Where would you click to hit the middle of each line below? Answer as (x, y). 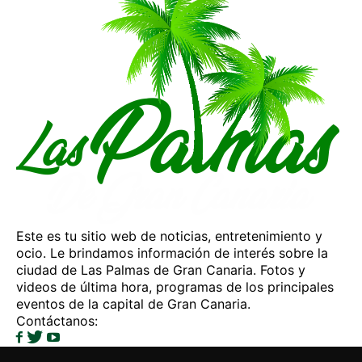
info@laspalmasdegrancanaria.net (205, 321)
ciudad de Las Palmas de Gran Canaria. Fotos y (161, 270)
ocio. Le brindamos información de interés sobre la (172, 253)
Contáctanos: (59, 321)
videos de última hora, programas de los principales (175, 287)
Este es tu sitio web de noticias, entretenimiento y (169, 236)
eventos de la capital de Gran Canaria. (133, 304)
